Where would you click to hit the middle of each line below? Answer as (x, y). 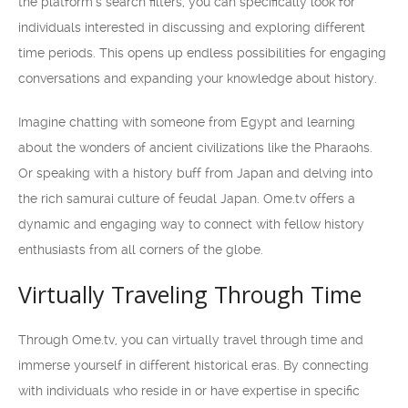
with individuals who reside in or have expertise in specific (189, 391)
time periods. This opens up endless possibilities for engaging (202, 53)
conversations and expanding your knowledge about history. (198, 78)
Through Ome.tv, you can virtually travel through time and (191, 340)
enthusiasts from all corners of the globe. (141, 250)
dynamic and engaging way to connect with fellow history (191, 224)
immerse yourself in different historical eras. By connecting (194, 365)
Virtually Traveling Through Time (190, 294)
